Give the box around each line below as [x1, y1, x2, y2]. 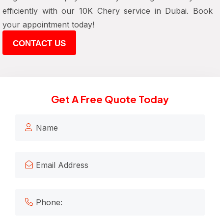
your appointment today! [2, 20, 94, 29]
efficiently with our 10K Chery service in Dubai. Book [2, 6, 213, 16]
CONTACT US [13, 39, 66, 48]
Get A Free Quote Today [51, 93, 169, 105]
